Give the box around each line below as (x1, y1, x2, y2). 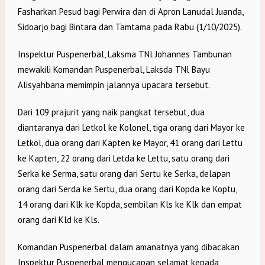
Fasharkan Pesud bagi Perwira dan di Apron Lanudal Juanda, (17, 6, 243, 18)
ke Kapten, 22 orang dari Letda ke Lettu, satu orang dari (17, 153, 230, 164)
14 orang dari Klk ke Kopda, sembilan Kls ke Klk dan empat (17, 199, 242, 211)
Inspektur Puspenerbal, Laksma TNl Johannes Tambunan (17, 49, 232, 60)
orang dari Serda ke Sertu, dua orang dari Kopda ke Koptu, (17, 183, 237, 195)
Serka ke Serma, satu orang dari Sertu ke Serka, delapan (17, 168, 231, 180)
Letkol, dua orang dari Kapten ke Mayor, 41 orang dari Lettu (17, 137, 243, 149)
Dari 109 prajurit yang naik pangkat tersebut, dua (17, 106, 205, 118)
